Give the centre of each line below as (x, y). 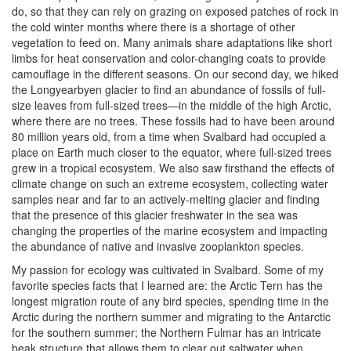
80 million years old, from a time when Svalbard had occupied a (169, 136)
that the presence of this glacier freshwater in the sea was (155, 215)
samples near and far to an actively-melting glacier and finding (166, 199)
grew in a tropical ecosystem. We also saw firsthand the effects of (173, 168)
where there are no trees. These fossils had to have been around (173, 121)
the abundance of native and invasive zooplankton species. (159, 246)
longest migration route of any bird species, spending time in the (170, 301)
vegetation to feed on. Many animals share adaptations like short (172, 42)
